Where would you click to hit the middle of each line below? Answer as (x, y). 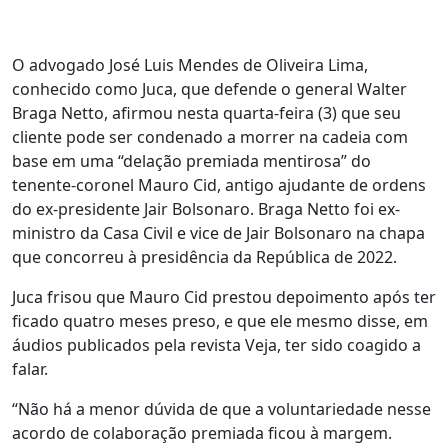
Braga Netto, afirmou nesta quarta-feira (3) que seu (206, 113)
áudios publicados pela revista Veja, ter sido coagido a (216, 345)
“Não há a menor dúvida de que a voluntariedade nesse (221, 409)
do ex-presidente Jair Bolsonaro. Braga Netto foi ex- (206, 209)
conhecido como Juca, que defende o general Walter (209, 89)
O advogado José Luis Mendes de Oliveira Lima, (190, 65)
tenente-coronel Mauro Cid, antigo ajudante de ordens (219, 185)
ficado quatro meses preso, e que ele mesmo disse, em (220, 321)
